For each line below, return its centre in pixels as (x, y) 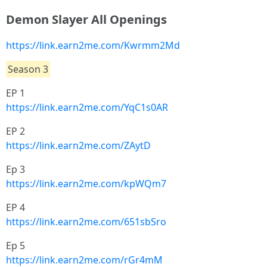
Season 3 (28, 69)
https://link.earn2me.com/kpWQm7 (86, 183)
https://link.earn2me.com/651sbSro (86, 221)
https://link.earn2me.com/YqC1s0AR (87, 107)
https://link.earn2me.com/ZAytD (78, 145)
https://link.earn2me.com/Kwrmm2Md (93, 45)
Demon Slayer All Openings (86, 19)
